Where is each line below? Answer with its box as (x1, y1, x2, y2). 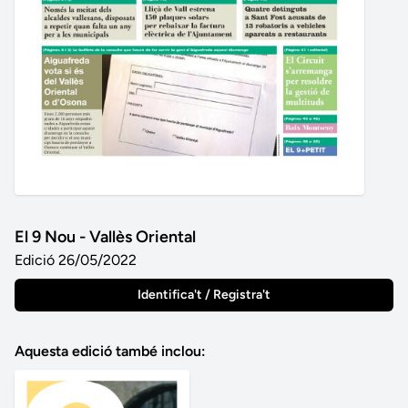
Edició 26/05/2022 (15, 251, 137, 270)
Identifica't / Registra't (138, 287, 270, 303)
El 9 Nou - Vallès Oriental (15, 227, 196, 248)
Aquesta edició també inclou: (15, 342, 206, 361)
